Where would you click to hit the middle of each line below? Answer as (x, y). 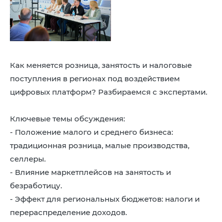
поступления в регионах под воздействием (95, 78)
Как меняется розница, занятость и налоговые (101, 65)
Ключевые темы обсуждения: (67, 118)
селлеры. (28, 159)
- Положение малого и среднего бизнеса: (91, 132)
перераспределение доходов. (68, 212)
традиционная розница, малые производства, (100, 145)
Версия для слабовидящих (119, 19)
